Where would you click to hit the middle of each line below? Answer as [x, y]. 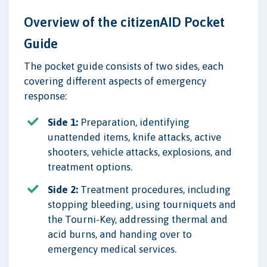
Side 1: [63, 122]
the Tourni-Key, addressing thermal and [138, 219]
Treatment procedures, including [154, 189]
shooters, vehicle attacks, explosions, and [140, 152]
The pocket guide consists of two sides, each [124, 66]
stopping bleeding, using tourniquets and [142, 204]
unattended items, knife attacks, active [134, 137]
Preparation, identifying [134, 122]
